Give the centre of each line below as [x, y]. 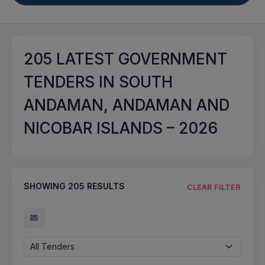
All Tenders [52, 246]
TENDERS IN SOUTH [98, 82]
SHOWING [46, 186]
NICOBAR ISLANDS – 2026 [121, 128]
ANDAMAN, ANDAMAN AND [127, 105]
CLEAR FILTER [214, 187]
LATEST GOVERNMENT [140, 59]
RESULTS [105, 186]
